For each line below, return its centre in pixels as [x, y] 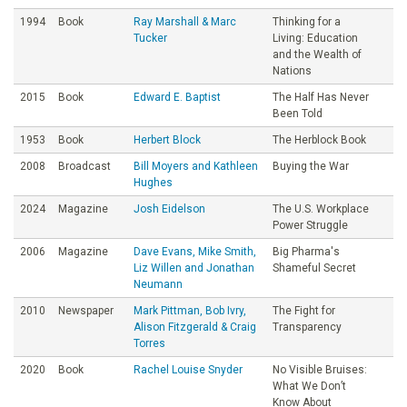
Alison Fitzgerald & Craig [195, 327]
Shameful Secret [314, 268]
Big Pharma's [306, 251]
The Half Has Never [321, 97]
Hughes [153, 182]
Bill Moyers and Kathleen [196, 166]
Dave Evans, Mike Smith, [195, 251]
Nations [292, 70]
